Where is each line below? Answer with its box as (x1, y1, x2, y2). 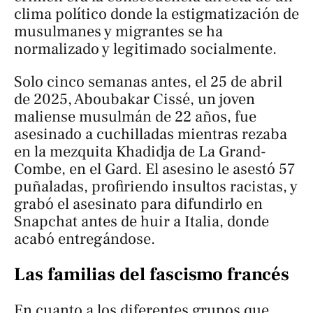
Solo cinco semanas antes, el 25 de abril (14, 72, 282, 92)
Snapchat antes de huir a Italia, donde (14, 212, 269, 232)
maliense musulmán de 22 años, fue (14, 107, 256, 127)
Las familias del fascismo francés (14, 263, 289, 287)
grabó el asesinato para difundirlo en (14, 194, 263, 214)
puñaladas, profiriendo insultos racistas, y (14, 177, 298, 197)
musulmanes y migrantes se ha (14, 21, 223, 41)
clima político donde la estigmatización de (14, 3, 299, 24)
